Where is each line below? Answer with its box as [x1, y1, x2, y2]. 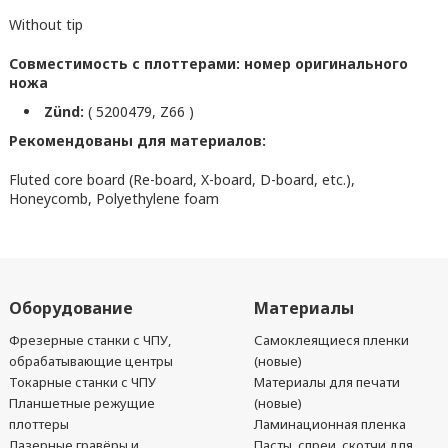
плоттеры [8, 415, 69, 433]
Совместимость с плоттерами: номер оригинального [8, 54, 408, 73]
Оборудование [8, 297, 133, 319]
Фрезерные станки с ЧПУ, [8, 331, 171, 349]
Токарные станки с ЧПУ [8, 373, 156, 391]
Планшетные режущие [8, 394, 155, 412]
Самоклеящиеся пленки [254, 331, 410, 349]
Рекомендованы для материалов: [8, 131, 266, 150]
